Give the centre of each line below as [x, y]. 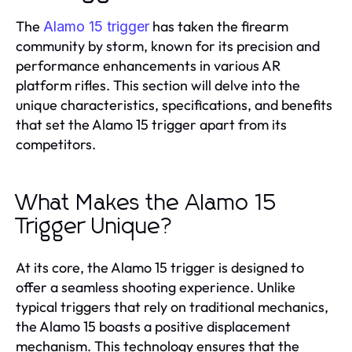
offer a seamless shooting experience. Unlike [156, 287]
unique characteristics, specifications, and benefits [174, 105]
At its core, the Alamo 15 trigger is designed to [160, 268]
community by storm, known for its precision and [168, 46]
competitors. [56, 144]
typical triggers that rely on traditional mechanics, [172, 307]
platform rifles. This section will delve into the [158, 85]
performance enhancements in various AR [148, 66]
